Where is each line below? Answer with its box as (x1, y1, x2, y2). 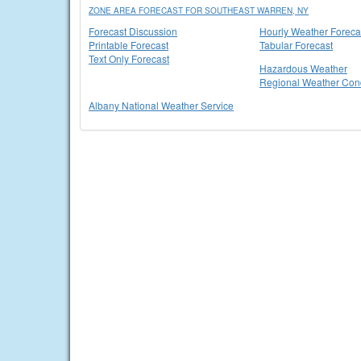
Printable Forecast (89, 38, 168, 52)
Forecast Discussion (89, 24, 177, 38)
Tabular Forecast (259, 38, 333, 52)
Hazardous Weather (259, 61, 347, 75)
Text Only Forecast (89, 52, 169, 65)
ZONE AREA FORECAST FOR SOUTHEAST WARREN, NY (89, 5, 309, 16)
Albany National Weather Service (89, 98, 234, 112)
